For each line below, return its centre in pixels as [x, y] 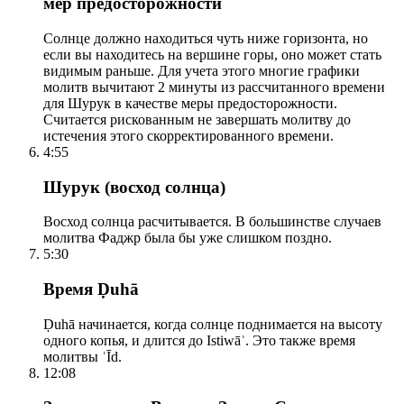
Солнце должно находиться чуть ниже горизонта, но [206, 38]
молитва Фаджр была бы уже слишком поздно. [188, 238]
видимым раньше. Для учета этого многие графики [202, 70]
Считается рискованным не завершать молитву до [197, 119]
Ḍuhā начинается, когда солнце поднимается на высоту [213, 324]
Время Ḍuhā [91, 289]
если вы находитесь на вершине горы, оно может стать [212, 54]
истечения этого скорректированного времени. [188, 135]
